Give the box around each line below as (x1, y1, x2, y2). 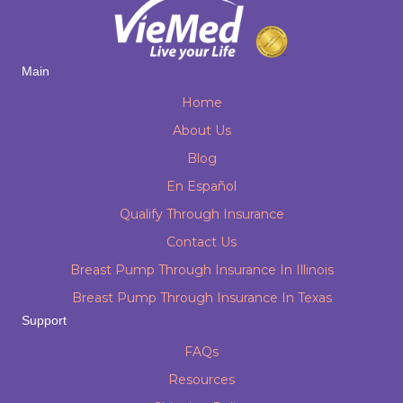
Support (22, 312, 67, 327)
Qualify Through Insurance (119, 205, 284, 222)
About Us (172, 121, 231, 139)
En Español (166, 177, 237, 194)
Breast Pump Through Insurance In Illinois (69, 261, 334, 278)
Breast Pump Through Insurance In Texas (71, 289, 332, 306)
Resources (168, 371, 235, 388)
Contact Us (166, 233, 237, 250)
